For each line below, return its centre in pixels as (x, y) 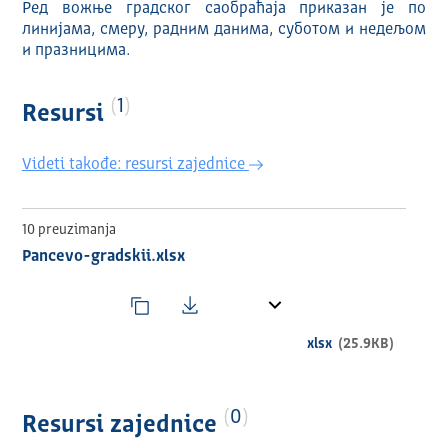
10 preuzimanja (68, 230)
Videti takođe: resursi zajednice (135, 165)
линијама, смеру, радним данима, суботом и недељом (224, 30)
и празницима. (75, 51)
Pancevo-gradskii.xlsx (103, 257)
